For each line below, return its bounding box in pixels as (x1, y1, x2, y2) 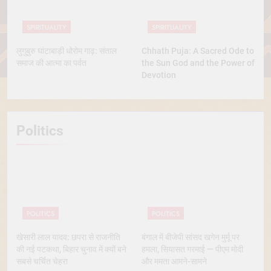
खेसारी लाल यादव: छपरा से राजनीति (16, 232, 120, 242)
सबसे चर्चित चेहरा (16, 256, 68, 266)
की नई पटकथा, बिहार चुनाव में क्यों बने (16, 244, 126, 254)
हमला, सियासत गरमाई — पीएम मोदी (142, 244, 243, 254)
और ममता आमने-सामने (142, 256, 207, 266)
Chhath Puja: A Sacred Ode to (142, 45, 254, 56)
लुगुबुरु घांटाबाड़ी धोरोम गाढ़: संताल (16, 45, 117, 56)
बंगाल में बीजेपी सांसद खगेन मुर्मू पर (142, 232, 240, 242)
